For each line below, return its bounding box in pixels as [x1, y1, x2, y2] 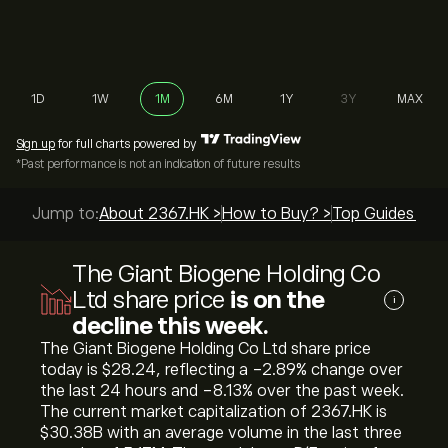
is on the [230, 286, 325, 313]
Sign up [16, 137, 55, 151]
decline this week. [72, 312, 268, 339]
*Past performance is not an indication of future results [16, 157, 300, 171]
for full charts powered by [55, 137, 197, 151]
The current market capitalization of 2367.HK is [40, 403, 387, 421]
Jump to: [32, 205, 99, 223]
